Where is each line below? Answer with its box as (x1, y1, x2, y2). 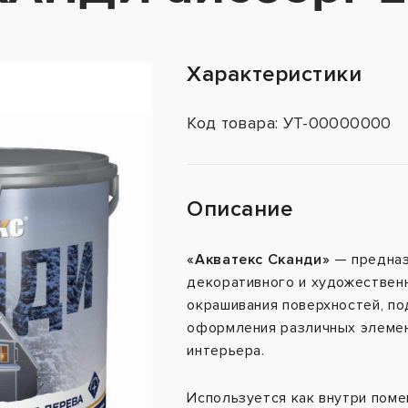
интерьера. (187, 342, 265, 361)
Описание (187, 196, 293, 223)
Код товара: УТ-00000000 (187, 113, 392, 134)
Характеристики (187, 61, 362, 88)
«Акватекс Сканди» (187, 250, 331, 270)
